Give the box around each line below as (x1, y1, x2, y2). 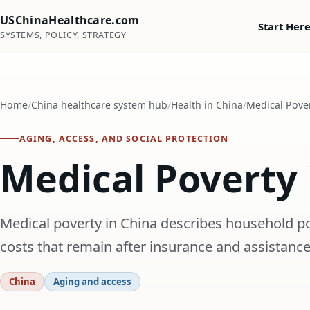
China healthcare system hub (31, 98, 167, 111)
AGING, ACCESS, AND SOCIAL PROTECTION (19, 132, 229, 145)
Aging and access (53, 275, 131, 288)
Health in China (171, 98, 243, 111)
